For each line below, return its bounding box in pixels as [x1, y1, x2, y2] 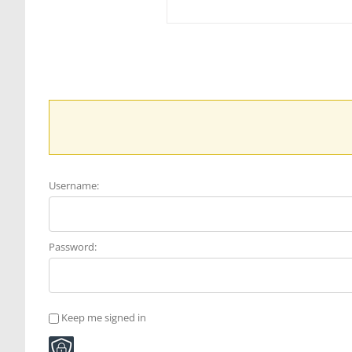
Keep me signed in [61, 310, 146, 324]
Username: [49, 178, 99, 192]
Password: [49, 240, 97, 254]
